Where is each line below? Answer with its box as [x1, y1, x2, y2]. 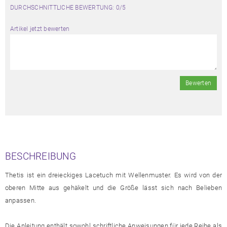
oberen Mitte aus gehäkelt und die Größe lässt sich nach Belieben [5, 183, 222, 192]
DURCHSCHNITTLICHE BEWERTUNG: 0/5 [10, 4, 126, 11]
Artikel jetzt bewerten [10, 25, 70, 32]
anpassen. [5, 196, 36, 204]
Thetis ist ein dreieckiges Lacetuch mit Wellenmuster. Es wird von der [5, 171, 222, 179]
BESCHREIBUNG [5, 150, 76, 162]
